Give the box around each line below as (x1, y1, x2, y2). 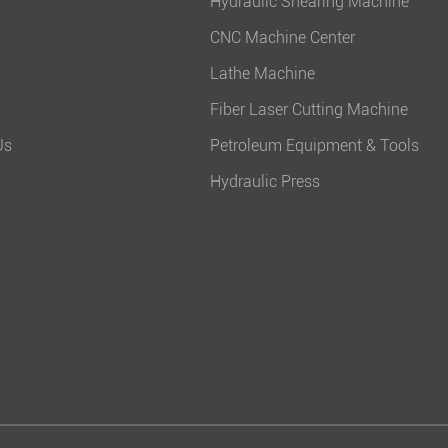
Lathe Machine (210, 64, 316, 83)
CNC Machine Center (210, 28, 356, 47)
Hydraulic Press (210, 172, 321, 191)
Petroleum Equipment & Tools (210, 136, 420, 155)
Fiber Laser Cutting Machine (210, 100, 409, 119)
